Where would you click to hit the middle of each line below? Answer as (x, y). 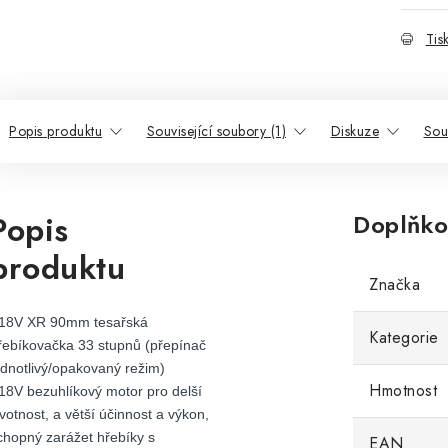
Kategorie (404, 337)
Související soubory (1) (216, 131)
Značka (394, 284)
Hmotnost (403, 390)
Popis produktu (55, 131)
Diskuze (354, 131)
